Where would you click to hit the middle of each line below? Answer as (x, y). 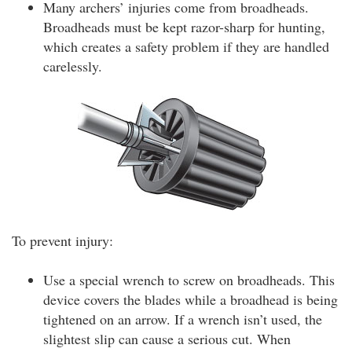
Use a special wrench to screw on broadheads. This (189, 279)
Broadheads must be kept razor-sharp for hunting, (184, 26)
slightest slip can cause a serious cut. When (167, 338)
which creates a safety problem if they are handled (186, 46)
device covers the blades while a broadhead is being (191, 299)
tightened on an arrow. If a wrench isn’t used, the (183, 319)
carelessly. (73, 66)
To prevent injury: (62, 240)
